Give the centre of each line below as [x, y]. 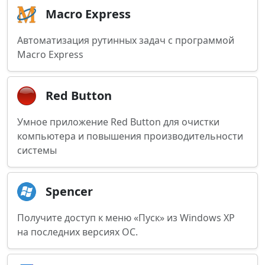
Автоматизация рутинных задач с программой [126, 40]
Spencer [69, 191]
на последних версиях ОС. [77, 232]
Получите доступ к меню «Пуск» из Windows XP [126, 218]
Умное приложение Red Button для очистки [118, 122]
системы [37, 150]
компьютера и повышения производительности [130, 136]
